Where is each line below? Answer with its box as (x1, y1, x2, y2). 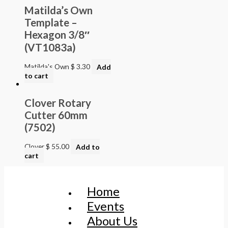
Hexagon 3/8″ (24, 28, 90, 41)
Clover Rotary (24, 97, 91, 109)
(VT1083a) (24, 41, 76, 54)
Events (87, 198, 124, 213)
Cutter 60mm (24, 109, 88, 122)
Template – (24, 16, 77, 29)
